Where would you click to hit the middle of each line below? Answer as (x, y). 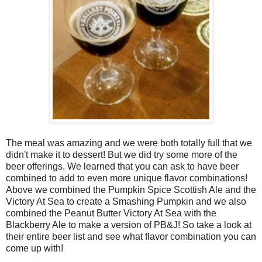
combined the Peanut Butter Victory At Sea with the (111, 213)
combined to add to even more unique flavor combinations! (127, 178)
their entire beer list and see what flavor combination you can (131, 236)
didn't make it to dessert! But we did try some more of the (122, 154)
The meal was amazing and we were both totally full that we (129, 143)
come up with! (35, 248)
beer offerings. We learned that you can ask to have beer (122, 166)
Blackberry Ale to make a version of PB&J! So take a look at (129, 225)
